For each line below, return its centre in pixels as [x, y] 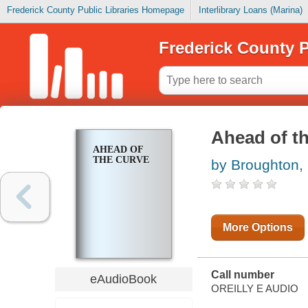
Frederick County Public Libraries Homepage [95, 10]
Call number [242, 275]
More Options [257, 228]
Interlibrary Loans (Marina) [250, 10]
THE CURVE [121, 160]
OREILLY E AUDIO [254, 288]
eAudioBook [124, 279]
